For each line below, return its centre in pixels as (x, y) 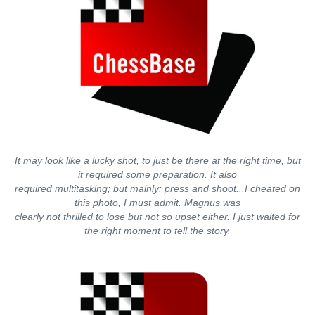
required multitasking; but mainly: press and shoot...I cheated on (157, 188)
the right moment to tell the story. (157, 231)
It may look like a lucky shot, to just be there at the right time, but (157, 160)
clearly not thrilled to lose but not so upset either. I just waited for (157, 217)
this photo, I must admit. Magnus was (157, 202)
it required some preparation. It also (157, 174)
